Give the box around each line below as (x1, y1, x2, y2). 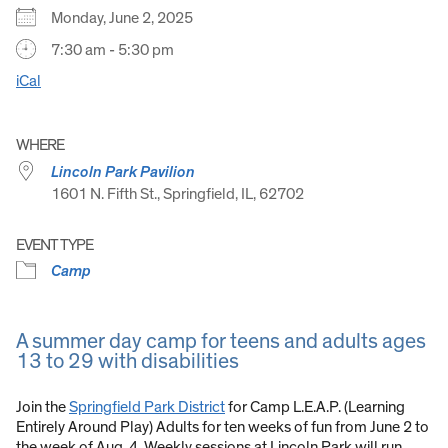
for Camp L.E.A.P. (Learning (225, 399, 405, 416)
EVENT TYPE (16, 236, 93, 253)
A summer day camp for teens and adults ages (16, 331, 426, 353)
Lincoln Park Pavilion (51, 163, 195, 180)
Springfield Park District (69, 399, 225, 416)
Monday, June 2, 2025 (51, 9, 205, 26)
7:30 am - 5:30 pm (51, 41, 174, 58)
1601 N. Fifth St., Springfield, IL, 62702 (51, 185, 304, 202)
